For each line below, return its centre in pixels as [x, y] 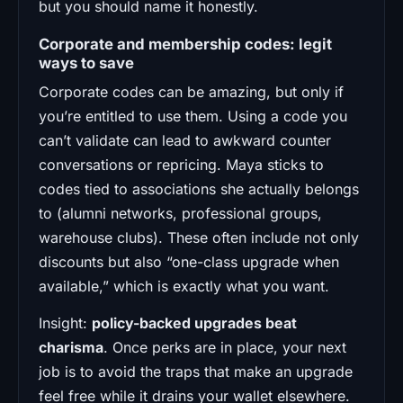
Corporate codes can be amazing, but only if [191, 91]
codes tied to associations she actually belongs [199, 188]
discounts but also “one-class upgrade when [189, 261]
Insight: [65, 322]
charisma [71, 347]
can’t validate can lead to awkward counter [185, 140]
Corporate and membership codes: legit [185, 44]
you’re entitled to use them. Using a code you [193, 116]
